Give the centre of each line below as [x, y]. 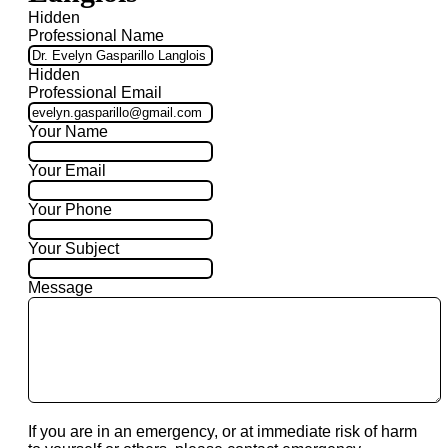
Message [60, 288]
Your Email [67, 171]
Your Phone [70, 210]
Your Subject [73, 249]
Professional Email [95, 93]
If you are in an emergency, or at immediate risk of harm [222, 432]
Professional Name [96, 36]
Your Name [68, 132]
